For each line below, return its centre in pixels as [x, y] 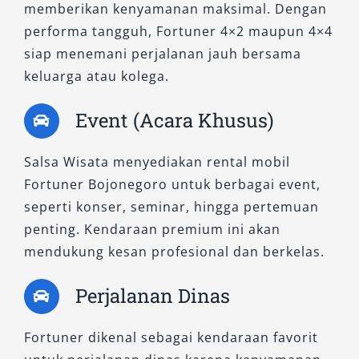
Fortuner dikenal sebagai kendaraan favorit [171, 337]
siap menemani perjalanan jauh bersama [162, 53]
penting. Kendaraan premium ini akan [152, 229]
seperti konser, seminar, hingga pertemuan [171, 206]
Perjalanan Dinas [152, 295]
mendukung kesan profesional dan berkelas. [174, 251]
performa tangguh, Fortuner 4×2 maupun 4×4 [178, 31]
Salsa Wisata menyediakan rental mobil [157, 161]
